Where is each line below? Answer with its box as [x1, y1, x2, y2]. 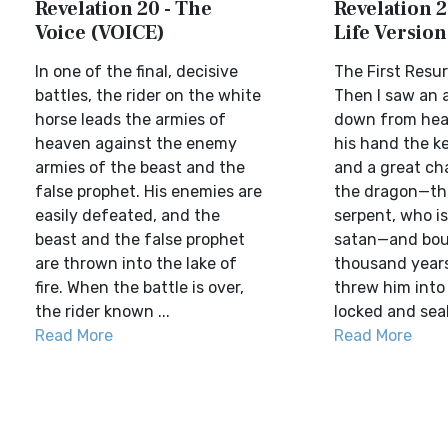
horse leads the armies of [35, 110, 226, 129]
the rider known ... [35, 302, 170, 321]
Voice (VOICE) [35, 20, 165, 46]
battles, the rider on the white [35, 86, 261, 105]
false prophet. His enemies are [35, 182, 262, 201]
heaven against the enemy [35, 134, 237, 153]
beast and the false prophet [35, 230, 245, 249]
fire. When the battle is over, [35, 278, 244, 297]
